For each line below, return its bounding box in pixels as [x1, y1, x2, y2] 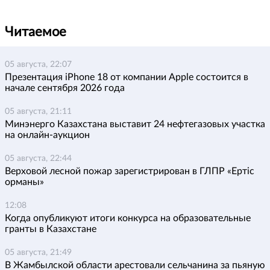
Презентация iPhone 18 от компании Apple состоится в [5, 72, 248, 82]
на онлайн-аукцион [5, 130, 90, 140]
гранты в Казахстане [5, 224, 96, 234]
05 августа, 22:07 [5, 60, 72, 69]
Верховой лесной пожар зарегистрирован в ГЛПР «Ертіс [5, 166, 254, 176]
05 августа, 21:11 [5, 107, 72, 116]
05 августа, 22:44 [5, 154, 72, 163]
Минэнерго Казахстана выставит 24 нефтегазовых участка [5, 119, 265, 129]
